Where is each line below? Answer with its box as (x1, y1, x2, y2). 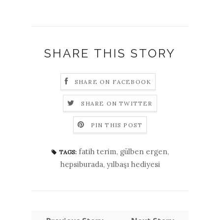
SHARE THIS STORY (44, 46, 176, 60)
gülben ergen (119, 146, 167, 156)
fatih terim (78, 146, 116, 156)
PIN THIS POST (90, 121, 143, 129)
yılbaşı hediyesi (106, 159, 160, 169)
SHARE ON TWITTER (81, 99, 153, 107)
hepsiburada (60, 159, 103, 169)
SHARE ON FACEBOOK (74, 78, 152, 85)
